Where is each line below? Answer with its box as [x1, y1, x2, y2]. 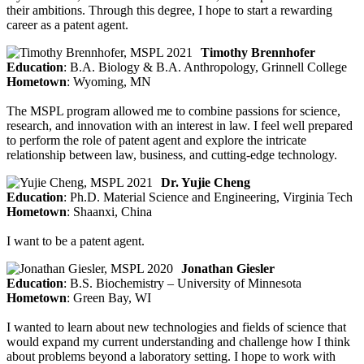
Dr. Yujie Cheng [161, 175, 250, 190]
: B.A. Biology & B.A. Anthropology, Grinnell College [63, 60, 347, 75]
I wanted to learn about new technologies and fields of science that [6, 320, 346, 335]
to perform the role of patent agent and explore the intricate [6, 133, 306, 148]
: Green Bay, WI [67, 291, 151, 305]
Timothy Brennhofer [201, 45, 315, 60]
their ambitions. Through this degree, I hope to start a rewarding [6, 3, 332, 18]
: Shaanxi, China [67, 205, 152, 219]
